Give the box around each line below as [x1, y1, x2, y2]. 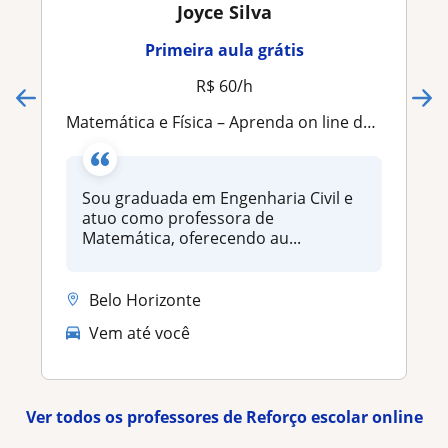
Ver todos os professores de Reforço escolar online [25, 406, 423, 429]
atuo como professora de [82, 206, 274, 229]
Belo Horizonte [89, 288, 201, 311]
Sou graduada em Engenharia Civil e [82, 186, 353, 209]
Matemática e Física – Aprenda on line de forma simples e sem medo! [80, 110, 363, 133]
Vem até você [89, 322, 190, 345]
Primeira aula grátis [144, 38, 304, 61]
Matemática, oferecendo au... [82, 226, 301, 249]
